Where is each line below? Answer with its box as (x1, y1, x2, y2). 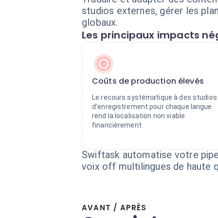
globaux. (82, 17, 118, 28)
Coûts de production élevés (92, 75, 204, 87)
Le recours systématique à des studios (92, 93, 217, 101)
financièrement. (92, 121, 143, 129)
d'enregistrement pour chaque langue (92, 103, 212, 110)
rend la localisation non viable (92, 112, 185, 120)
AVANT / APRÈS (82, 202, 147, 213)
